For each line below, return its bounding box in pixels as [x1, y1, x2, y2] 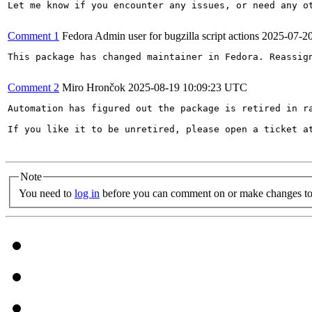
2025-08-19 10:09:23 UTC [128, 81, 247, 93]
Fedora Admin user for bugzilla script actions [62, 30, 259, 42]
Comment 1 [8, 30, 59, 42]
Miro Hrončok [62, 81, 125, 93]
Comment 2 [8, 81, 59, 93]
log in [75, 187, 100, 199]
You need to [19, 187, 75, 199]
